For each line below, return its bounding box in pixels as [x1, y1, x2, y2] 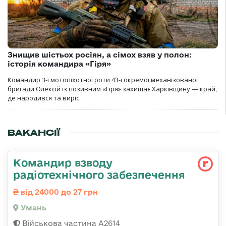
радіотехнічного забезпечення [13, 168, 185, 181]
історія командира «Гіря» [8, 60, 111, 69]
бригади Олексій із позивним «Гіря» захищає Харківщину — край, [8, 84, 217, 94]
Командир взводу [13, 156, 112, 169]
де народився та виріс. [8, 93, 81, 103]
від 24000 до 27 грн [19, 188, 98, 197]
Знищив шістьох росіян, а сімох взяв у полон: [8, 50, 192, 60]
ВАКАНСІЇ [8, 127, 60, 139]
